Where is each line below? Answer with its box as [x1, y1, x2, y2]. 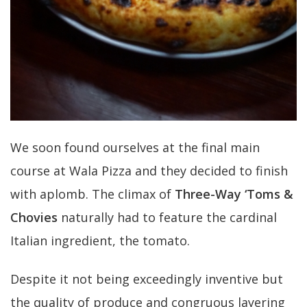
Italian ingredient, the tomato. [10, 232, 193, 249]
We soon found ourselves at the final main [10, 139, 260, 156]
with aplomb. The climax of [10, 186, 175, 203]
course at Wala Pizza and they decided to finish [10, 162, 288, 180]
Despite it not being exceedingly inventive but [10, 271, 283, 288]
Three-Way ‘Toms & [175, 186, 293, 203]
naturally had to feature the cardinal [58, 209, 277, 226]
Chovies [10, 209, 58, 226]
